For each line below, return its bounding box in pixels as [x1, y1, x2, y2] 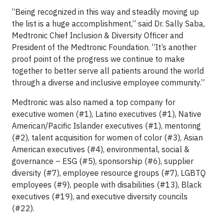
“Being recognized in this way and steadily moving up [12, 7, 199, 17]
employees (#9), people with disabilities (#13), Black [12, 180, 202, 190]
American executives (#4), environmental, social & [12, 144, 190, 154]
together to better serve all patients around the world [12, 66, 204, 76]
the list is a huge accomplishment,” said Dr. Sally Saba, [12, 19, 205, 28]
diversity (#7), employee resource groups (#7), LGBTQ [12, 168, 206, 178]
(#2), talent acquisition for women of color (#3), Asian [12, 133, 203, 142]
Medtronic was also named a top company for [12, 97, 175, 107]
